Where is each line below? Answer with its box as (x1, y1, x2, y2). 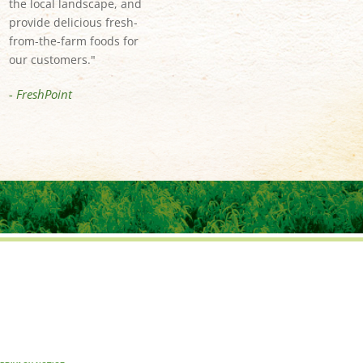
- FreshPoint (8, 86, 72, 103)
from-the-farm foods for (8, 33, 139, 49)
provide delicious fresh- (8, 15, 138, 31)
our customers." (8, 52, 96, 68)
